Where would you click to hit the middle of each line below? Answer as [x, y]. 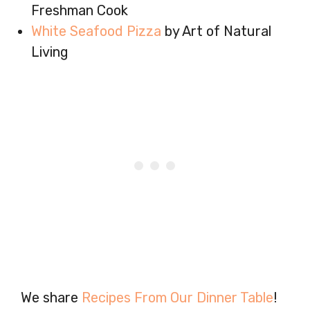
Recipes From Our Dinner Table [177, 297]
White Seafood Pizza [96, 31]
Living [50, 52]
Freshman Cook [80, 10]
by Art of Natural [216, 31]
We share [51, 297]
